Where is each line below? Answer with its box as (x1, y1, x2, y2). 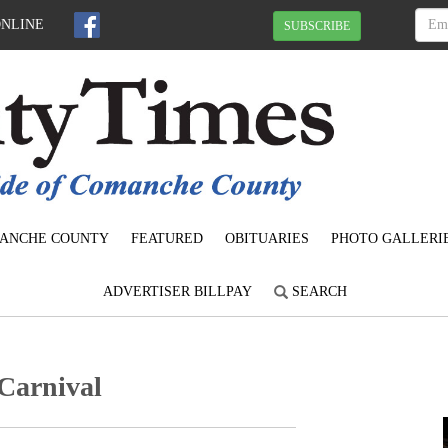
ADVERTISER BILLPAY (103, 284, 252, 300)
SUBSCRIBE (284, 18, 350, 33)
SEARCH (288, 284, 347, 300)
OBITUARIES (225, 231, 309, 247)
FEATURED (131, 231, 203, 247)
